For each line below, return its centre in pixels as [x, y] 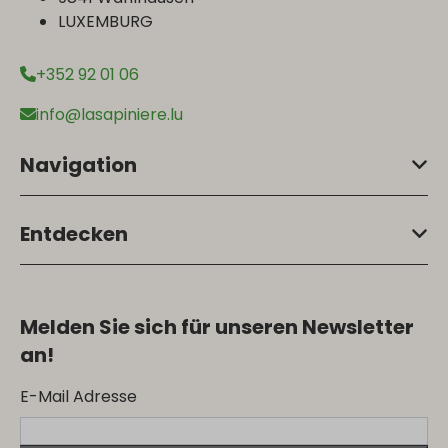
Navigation [78, 164]
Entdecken [74, 233]
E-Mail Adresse [78, 396]
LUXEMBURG [105, 21]
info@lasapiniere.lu [109, 114]
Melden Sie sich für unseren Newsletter [217, 326]
